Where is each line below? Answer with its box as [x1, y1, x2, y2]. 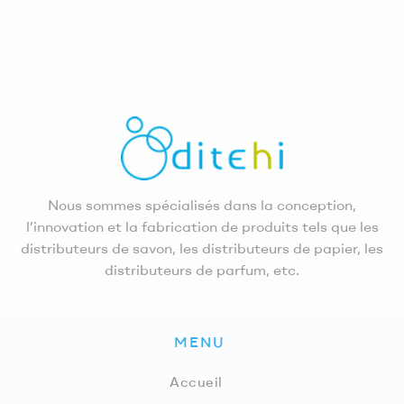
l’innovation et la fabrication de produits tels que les [25, 216, 379, 235]
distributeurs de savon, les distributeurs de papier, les [21, 238, 383, 257]
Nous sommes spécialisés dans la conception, [48, 195, 356, 214]
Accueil [170, 372, 223, 390]
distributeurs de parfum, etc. [105, 260, 299, 279]
